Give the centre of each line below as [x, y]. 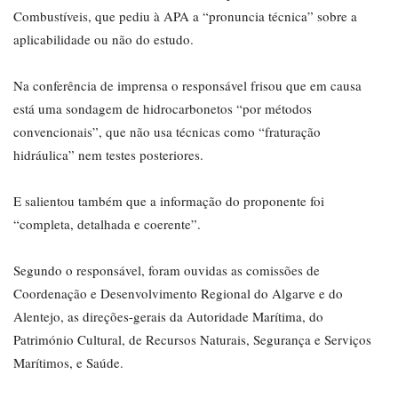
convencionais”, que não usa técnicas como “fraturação [167, 131]
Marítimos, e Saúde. [68, 362]
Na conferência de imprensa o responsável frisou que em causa [187, 85]
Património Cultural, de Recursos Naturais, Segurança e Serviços [192, 339]
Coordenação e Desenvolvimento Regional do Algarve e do [178, 293]
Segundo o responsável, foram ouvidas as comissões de [167, 270]
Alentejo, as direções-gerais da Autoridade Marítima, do [168, 316]
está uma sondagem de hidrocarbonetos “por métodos [163, 108]
